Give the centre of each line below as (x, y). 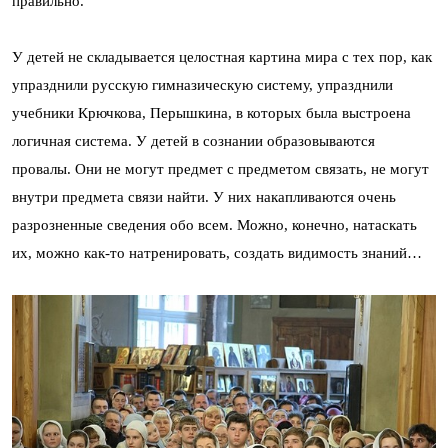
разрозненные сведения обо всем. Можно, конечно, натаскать (214, 225)
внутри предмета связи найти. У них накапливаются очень (204, 197)
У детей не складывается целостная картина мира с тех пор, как (222, 57)
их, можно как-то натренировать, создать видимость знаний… (217, 253)
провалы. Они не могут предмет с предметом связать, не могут (220, 169)
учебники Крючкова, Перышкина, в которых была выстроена (211, 113)
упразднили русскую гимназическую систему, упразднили (202, 85)
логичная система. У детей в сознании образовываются (193, 141)
